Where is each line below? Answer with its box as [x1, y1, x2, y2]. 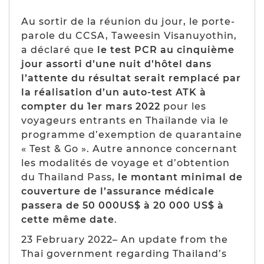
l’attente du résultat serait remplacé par [21, 72, 241, 84]
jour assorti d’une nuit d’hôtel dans [21, 58, 212, 70]
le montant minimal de [118, 171, 243, 183]
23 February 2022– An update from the [21, 233, 228, 245]
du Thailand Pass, [21, 171, 118, 183]
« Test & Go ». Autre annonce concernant [21, 143, 237, 154]
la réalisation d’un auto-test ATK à [21, 86, 206, 98]
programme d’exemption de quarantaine [21, 128, 242, 140]
